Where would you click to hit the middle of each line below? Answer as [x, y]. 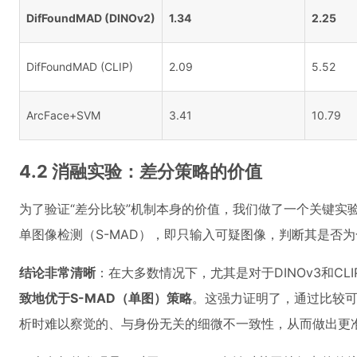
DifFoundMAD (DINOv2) [91, 18]
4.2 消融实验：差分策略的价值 [141, 171]
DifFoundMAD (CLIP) [80, 67]
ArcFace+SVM [63, 115]
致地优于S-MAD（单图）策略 [106, 298]
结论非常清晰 [57, 273]
